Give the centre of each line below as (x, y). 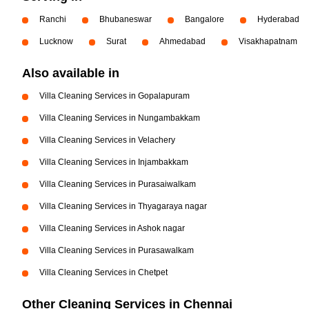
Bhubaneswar (126, 19)
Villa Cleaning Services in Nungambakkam (120, 118)
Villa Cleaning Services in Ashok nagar (112, 228)
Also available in (71, 73)
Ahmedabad (182, 41)
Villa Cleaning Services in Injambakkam (114, 162)
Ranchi (53, 19)
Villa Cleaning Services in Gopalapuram (114, 96)
